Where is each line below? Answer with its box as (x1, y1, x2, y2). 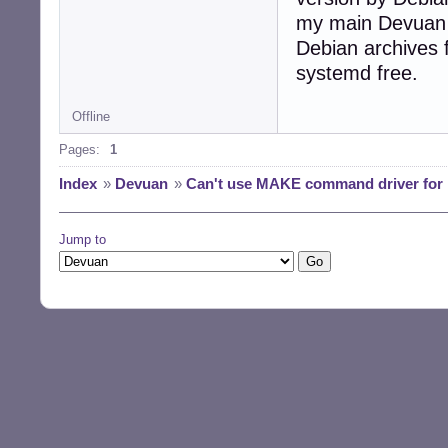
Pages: (59, 142, 100, 158)
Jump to (59, 232, 106, 248)
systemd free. (296, 62, 418, 85)
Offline (72, 109, 110, 125)
